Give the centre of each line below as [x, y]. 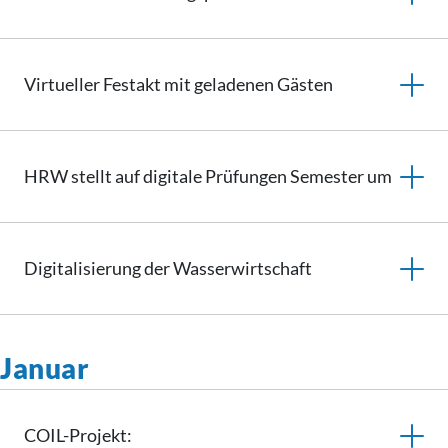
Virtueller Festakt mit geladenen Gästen [178, 84]
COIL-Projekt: [78, 435]
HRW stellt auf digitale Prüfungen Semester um [208, 176]
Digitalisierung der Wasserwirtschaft [168, 268]
